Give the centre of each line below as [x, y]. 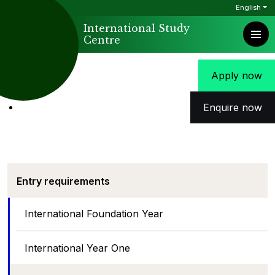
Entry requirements [63, 181]
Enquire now [233, 108]
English [249, 7]
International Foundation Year [94, 214]
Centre [102, 40]
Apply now [237, 76]
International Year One [77, 248]
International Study [137, 29]
